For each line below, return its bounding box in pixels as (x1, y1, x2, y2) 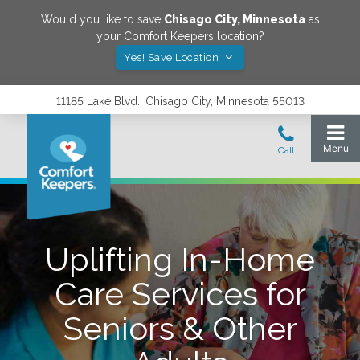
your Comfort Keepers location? (96, 30, 264, 43)
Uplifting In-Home (45, 240, 315, 278)
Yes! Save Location (124, 51, 222, 63)
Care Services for (54, 275, 306, 313)
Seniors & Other (63, 309, 297, 347)
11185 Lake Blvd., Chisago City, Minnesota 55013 (55, 95, 305, 108)
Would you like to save (40, 13, 164, 26)
